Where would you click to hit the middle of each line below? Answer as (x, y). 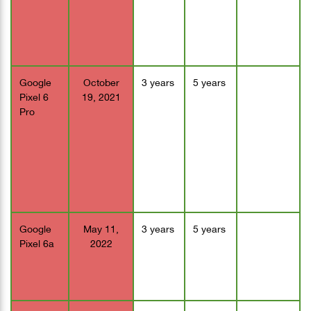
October (101, 81)
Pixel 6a (36, 242)
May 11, (101, 228)
